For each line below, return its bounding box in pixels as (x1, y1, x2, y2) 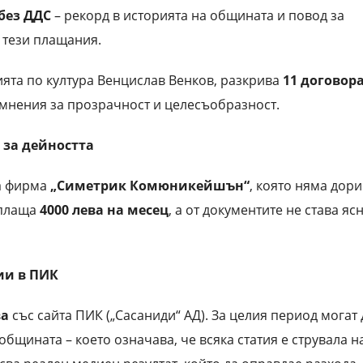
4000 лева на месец (40, 200, 169, 219)
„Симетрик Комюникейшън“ (50, 176, 250, 194)
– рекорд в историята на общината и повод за (51, 6, 344, 24)
